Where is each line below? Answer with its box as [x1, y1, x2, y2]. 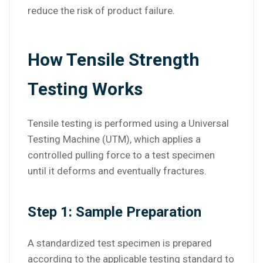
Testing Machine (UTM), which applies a [28, 133, 201, 146]
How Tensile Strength [28, 49, 200, 70]
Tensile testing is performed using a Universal [28, 117, 229, 130]
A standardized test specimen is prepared [28, 237, 212, 249]
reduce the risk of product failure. [28, 5, 175, 17]
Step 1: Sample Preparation [28, 204, 201, 221]
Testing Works [28, 79, 143, 100]
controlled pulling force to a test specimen [28, 149, 215, 161]
